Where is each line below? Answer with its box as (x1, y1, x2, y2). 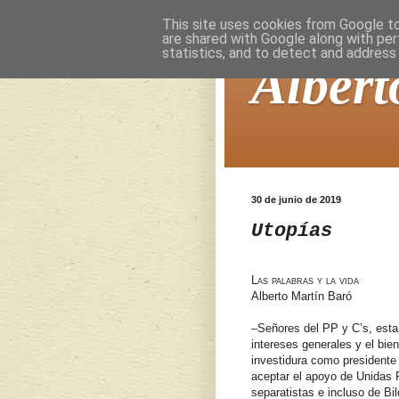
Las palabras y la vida (251, 273, 359, 287)
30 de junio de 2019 (251, 194, 341, 205)
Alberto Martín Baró (251, 289, 352, 303)
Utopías (251, 219, 332, 242)
